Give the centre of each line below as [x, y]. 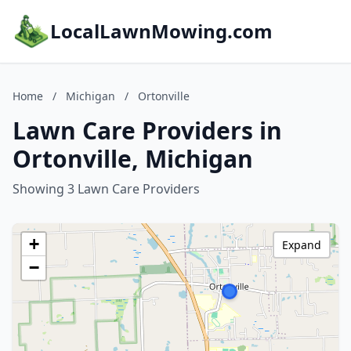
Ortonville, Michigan [133, 159]
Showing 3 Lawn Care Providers [106, 189]
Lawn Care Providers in [147, 130]
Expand [302, 245]
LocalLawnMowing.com [161, 31]
